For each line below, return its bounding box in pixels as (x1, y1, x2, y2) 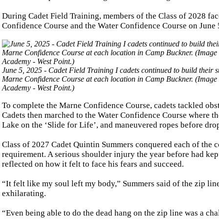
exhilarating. (2, 188, 46, 198)
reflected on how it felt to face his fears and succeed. (2, 159, 184, 169)
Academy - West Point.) (2, 83, 74, 92)
